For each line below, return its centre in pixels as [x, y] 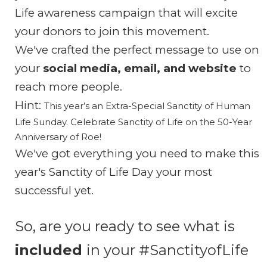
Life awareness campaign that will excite [126, 13]
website [211, 68]
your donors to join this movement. [112, 31]
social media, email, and [114, 68]
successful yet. [54, 190]
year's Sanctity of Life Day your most [114, 172]
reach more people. [69, 87]
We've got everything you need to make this [137, 153]
